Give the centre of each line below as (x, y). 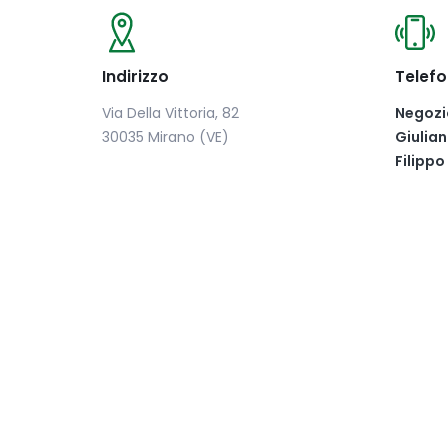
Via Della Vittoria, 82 (170, 113)
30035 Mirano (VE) (165, 137)
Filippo (419, 161)
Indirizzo (135, 76)
